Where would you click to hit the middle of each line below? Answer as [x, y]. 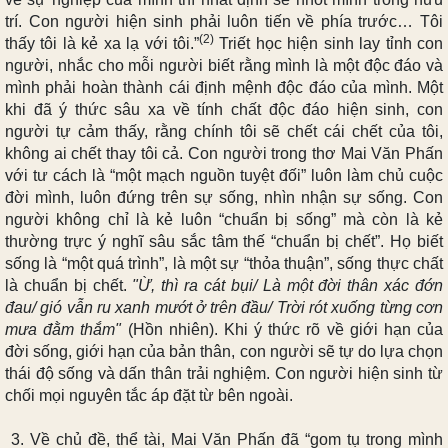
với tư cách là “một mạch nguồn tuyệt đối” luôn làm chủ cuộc [224, 175]
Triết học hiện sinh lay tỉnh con [328, 43]
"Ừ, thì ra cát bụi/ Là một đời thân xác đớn [288, 285]
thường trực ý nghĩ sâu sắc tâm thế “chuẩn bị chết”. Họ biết [224, 241]
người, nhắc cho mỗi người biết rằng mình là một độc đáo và [224, 65]
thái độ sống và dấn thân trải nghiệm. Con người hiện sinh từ [224, 373]
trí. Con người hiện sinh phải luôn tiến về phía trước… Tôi [224, 21]
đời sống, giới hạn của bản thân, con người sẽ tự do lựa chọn [224, 351]
